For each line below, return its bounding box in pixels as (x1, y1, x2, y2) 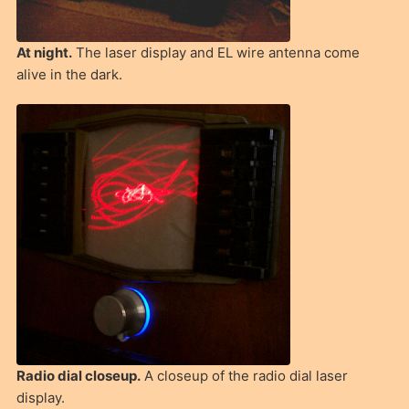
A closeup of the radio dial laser (140, 367, 348, 385)
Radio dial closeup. (16, 367, 141, 385)
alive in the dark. (16, 66, 122, 84)
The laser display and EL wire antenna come (71, 44, 360, 62)
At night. (16, 44, 72, 62)
